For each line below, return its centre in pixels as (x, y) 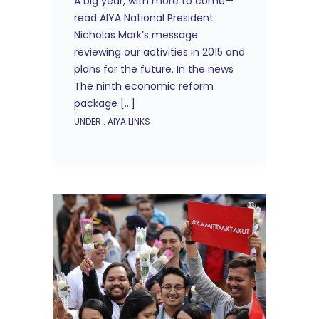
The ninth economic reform (144, 86)
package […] (105, 103)
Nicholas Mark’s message (136, 35)
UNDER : (90, 121)
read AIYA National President (144, 18)
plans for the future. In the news (154, 69)
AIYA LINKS (128, 121)
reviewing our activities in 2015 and (159, 52)
